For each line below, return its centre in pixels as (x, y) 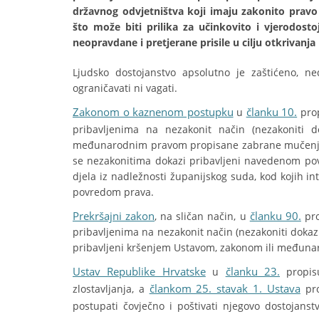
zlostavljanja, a (111, 289)
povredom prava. (113, 192)
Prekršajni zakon (114, 216)
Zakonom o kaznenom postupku (153, 112)
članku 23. (253, 271)
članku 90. (275, 216)
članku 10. (272, 112)
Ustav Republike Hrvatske (139, 271)
